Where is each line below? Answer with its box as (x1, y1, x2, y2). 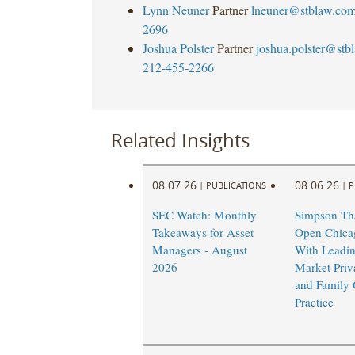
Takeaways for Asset (151, 224, 254, 241)
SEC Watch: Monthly (151, 207, 257, 223)
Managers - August (151, 242, 247, 258)
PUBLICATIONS (205, 178, 266, 191)
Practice (294, 294, 334, 311)
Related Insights (110, 127, 250, 153)
